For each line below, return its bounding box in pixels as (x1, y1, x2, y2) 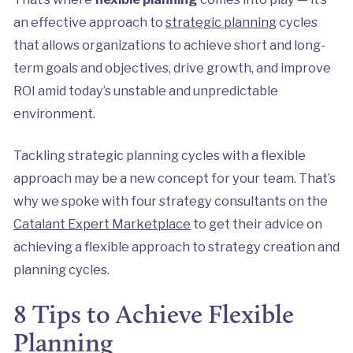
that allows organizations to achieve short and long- (13, 36, 325, 53)
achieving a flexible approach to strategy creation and (13, 238, 340, 255)
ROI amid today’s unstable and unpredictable (13, 82, 278, 98)
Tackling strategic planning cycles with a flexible (13, 147, 306, 163)
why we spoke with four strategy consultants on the (13, 192, 328, 209)
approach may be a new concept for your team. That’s (13, 169, 336, 186)
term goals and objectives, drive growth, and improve (13, 59, 331, 76)
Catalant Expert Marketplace (13, 215, 191, 232)
